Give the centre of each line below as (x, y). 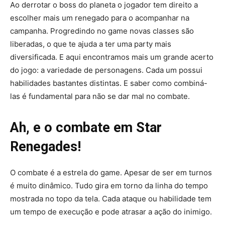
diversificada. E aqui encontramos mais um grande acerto (112, 57)
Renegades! (45, 146)
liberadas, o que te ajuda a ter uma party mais (91, 44)
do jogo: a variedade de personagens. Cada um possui (106, 70)
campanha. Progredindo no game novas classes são (102, 31)
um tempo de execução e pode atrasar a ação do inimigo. (111, 211)
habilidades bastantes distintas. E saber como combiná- (109, 83)
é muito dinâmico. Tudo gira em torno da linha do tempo (109, 185)
